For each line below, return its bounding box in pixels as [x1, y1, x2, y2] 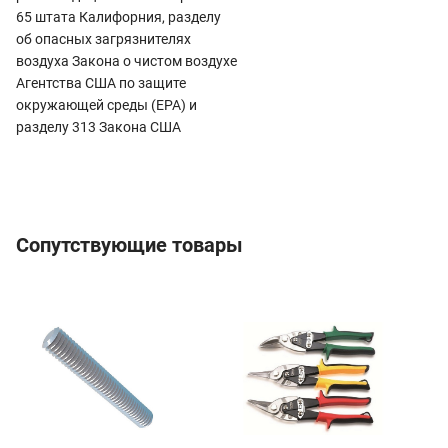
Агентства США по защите [16, 74, 186, 91]
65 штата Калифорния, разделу [16, 8, 221, 25]
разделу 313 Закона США [16, 118, 181, 135]
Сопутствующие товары [16, 232, 243, 257]
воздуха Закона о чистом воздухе [16, 52, 237, 69]
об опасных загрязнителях [16, 30, 191, 47]
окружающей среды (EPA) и [16, 96, 197, 113]
